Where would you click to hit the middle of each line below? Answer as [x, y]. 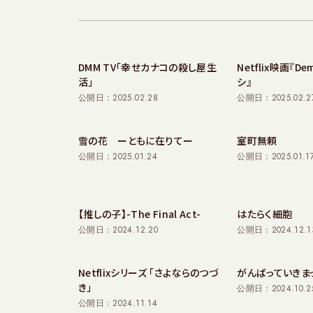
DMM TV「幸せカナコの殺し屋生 [147, 67]
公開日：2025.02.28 [118, 98]
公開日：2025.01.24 [118, 156]
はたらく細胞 [265, 214]
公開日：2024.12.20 [118, 230]
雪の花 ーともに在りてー [136, 140]
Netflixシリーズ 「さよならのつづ [148, 272]
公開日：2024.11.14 [118, 303]
